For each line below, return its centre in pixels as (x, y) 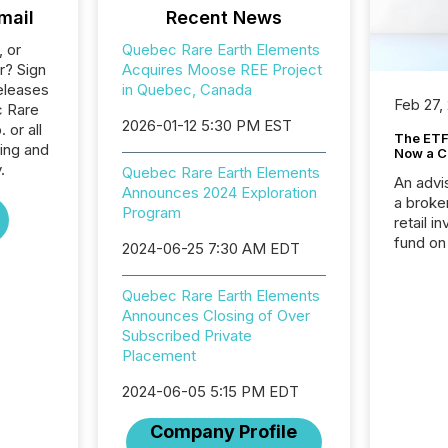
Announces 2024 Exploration (219, 192)
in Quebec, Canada (186, 89)
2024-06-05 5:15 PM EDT (210, 391)
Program (151, 212)
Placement (158, 355)
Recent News (223, 17)
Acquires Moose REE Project (221, 69)
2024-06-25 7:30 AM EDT (210, 248)
